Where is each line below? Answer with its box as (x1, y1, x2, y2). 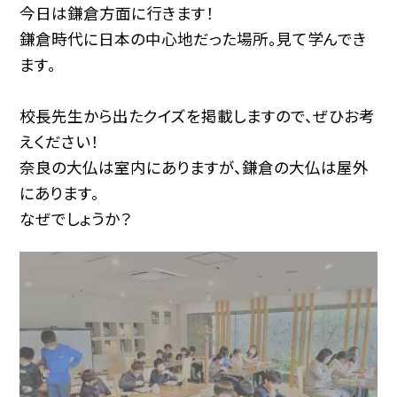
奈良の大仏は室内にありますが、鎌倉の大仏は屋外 (19, 155, 370, 178)
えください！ (19, 129, 99, 152)
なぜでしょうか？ (19, 206, 132, 230)
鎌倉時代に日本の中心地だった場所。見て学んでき (19, 27, 368, 50)
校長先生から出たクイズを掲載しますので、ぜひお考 (19, 104, 376, 127)
